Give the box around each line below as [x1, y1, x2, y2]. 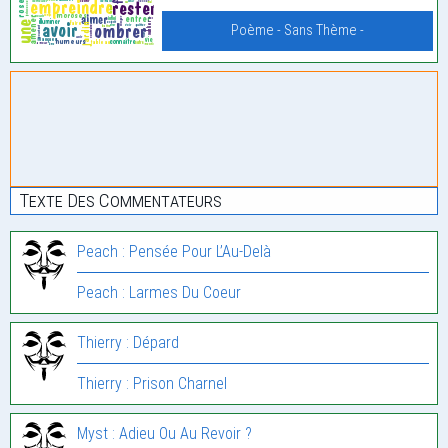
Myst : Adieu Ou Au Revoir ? [77, 423, 252, 443]
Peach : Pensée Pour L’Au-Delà [77, 241, 271, 261]
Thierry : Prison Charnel [77, 373, 227, 393]
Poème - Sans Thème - [231, 21, 365, 39]
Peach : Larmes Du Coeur [77, 282, 241, 302]
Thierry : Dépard [77, 332, 179, 352]
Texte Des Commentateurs [19, 188, 222, 212]
